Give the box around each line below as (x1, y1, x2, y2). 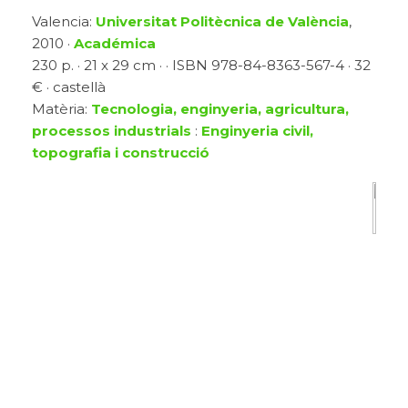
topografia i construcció (32, 144, 209, 162)
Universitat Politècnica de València (96, 13, 349, 31)
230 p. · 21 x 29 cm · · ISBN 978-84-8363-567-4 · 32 (32, 56, 371, 75)
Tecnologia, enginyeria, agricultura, (91, 100, 349, 118)
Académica (74, 35, 156, 53)
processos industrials (32, 122, 191, 140)
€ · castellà (32, 78, 106, 97)
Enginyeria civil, (201, 122, 313, 140)
